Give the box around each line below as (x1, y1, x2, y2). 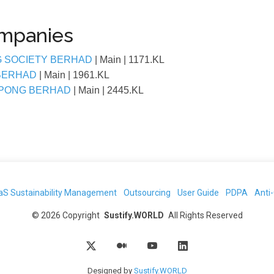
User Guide (177, 188, 219, 198)
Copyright (62, 210, 100, 220)
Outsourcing (123, 188, 171, 198)
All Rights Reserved (168, 210, 243, 220)
